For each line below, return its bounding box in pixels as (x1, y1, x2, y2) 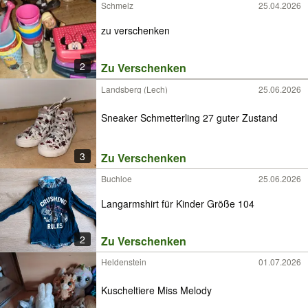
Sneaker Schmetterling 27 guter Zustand (101, 110, 278, 124)
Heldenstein (101, 256, 146, 267)
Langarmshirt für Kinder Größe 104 (101, 197, 254, 211)
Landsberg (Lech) (101, 83, 168, 95)
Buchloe (101, 173, 132, 184)
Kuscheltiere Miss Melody (101, 283, 212, 297)
